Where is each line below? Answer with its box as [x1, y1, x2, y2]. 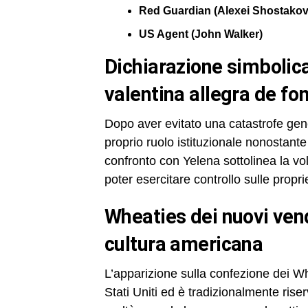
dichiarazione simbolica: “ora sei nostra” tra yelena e [104, 55, 118, 79]
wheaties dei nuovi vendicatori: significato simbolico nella [104, 205, 122, 229]
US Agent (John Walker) [139, 28, 263, 41]
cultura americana [104, 232, 263, 256]
